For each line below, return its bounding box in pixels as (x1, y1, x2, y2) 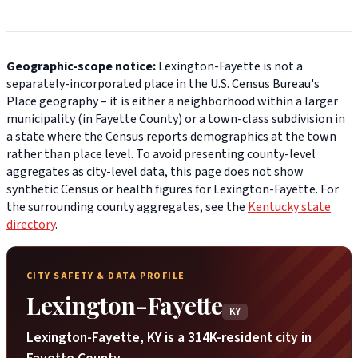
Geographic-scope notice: (6, 58, 156, 75)
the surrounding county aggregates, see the (6, 198, 248, 216)
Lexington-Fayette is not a (156, 58, 303, 75)
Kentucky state (248, 198, 331, 216)
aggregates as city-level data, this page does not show (6, 163, 304, 181)
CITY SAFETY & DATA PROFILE (26, 269, 185, 283)
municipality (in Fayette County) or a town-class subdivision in (6, 110, 345, 128)
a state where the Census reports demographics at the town (6, 128, 336, 145)
